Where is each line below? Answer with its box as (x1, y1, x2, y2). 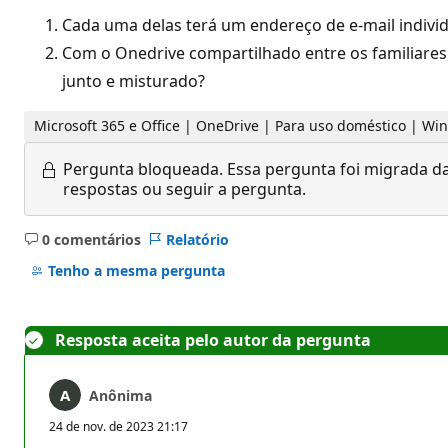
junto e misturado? (62, 70, 205, 92)
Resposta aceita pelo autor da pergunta (55, 328, 371, 351)
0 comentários (41, 229, 141, 249)
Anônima (89, 385, 152, 405)
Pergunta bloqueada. (63, 157, 223, 180)
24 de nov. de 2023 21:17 (49, 417, 188, 435)
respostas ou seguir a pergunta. (63, 177, 306, 200)
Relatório (165, 229, 229, 249)
